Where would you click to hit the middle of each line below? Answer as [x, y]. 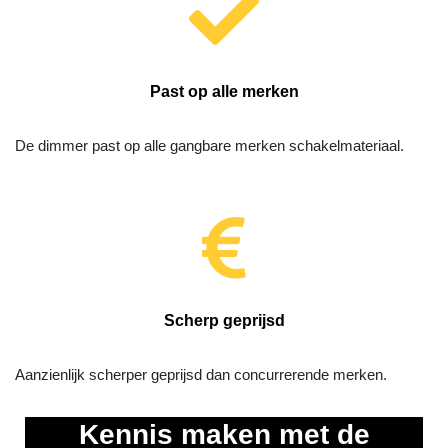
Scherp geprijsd [224, 321]
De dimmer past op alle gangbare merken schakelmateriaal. [209, 146]
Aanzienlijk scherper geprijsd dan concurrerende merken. [201, 375]
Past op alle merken [224, 92]
